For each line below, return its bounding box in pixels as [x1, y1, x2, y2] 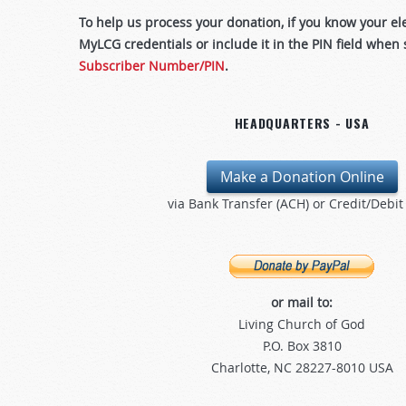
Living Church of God [238, 315, 365, 333]
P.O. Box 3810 [262, 337, 342, 355]
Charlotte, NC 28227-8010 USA [210, 359, 393, 377]
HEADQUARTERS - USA [234, 113, 370, 132]
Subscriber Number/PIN [79, 57, 225, 74]
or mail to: [271, 294, 333, 312]
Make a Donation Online [219, 167, 384, 187]
